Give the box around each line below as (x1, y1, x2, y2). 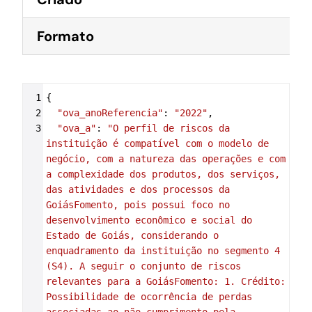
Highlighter (22, 100, 70, 112)
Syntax (22, 84, 53, 97)
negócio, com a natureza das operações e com (45, 153, 286, 164)
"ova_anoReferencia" (56, 107, 163, 118)
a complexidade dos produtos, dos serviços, (45, 169, 280, 180)
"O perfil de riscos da (107, 123, 230, 134)
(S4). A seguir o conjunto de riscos (45, 260, 241, 272)
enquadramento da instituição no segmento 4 (45, 245, 280, 256)
